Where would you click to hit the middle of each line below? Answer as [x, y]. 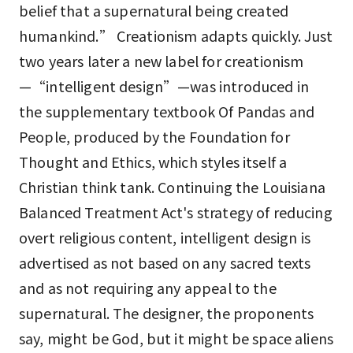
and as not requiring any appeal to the [148, 287]
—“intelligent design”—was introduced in [164, 85]
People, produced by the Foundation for [154, 136]
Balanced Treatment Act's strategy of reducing [176, 212]
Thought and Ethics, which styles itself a [153, 161]
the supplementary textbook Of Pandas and [167, 111]
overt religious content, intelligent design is [165, 237]
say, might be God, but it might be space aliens [176, 338]
